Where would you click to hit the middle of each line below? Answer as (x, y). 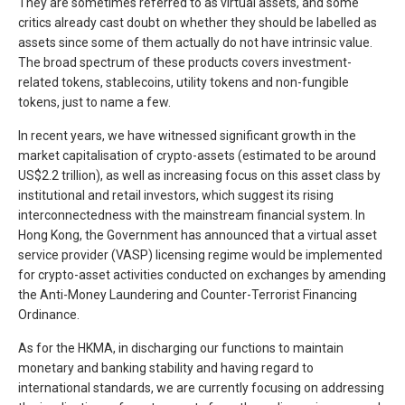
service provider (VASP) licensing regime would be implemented (200, 255)
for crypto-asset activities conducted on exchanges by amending (202, 275)
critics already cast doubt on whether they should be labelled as (198, 23)
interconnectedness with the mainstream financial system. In (192, 215)
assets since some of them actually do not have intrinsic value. (197, 42)
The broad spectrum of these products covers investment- (185, 62)
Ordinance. (50, 315)
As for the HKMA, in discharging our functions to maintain (181, 348)
